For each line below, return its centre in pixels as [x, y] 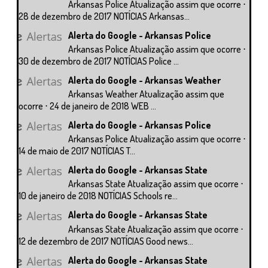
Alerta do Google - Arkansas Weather [145, 80]
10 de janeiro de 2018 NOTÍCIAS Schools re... [98, 196]
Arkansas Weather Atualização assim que [147, 94]
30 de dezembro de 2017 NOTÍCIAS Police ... [99, 61]
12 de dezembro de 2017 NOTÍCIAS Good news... [106, 241]
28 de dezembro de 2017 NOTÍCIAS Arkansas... [104, 16]
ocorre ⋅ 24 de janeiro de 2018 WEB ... [87, 106]
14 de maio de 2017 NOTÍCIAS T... [77, 151]
